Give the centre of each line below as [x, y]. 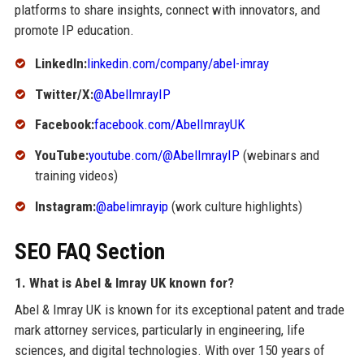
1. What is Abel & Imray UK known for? [124, 283]
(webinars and [279, 156]
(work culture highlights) [235, 207]
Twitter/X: [64, 94]
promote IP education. [74, 30]
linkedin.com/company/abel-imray [178, 63]
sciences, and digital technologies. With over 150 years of [169, 351]
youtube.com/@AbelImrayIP [164, 156]
